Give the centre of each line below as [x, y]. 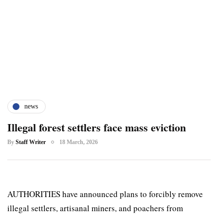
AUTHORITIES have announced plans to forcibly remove [105, 194]
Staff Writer [31, 142]
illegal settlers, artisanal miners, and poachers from [95, 208]
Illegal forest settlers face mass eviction [97, 127]
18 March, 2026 [79, 142]
